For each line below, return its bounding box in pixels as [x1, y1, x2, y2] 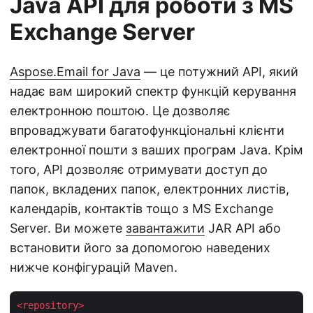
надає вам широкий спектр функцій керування [10, 84, 296, 99]
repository [22, 300, 78, 311]
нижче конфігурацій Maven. [10, 260, 177, 275]
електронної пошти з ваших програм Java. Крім [10, 143, 303, 157]
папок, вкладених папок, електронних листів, [10, 182, 289, 196]
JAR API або [205, 221, 281, 235]
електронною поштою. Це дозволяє [10, 103, 231, 118]
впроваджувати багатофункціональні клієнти [10, 123, 284, 138]
